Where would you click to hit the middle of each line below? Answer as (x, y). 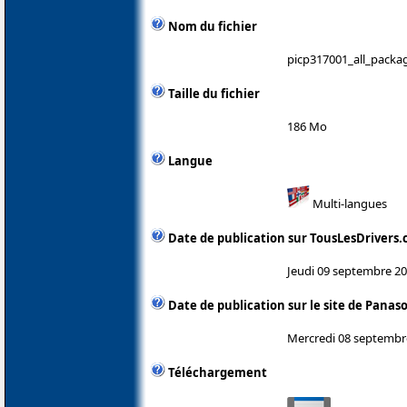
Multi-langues (348, 203)
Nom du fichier (213, 26)
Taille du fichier (214, 93)
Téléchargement (218, 372)
